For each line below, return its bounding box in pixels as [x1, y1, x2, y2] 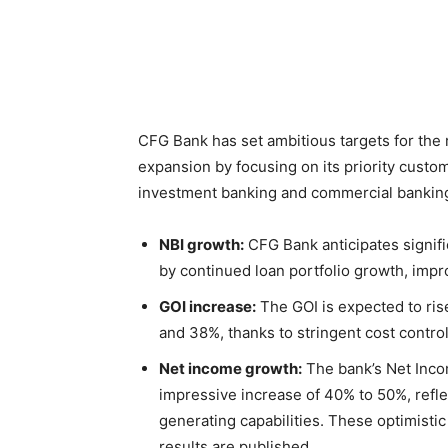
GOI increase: [159, 297, 256, 316]
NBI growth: [159, 235, 244, 254]
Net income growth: [159, 359, 302, 378]
